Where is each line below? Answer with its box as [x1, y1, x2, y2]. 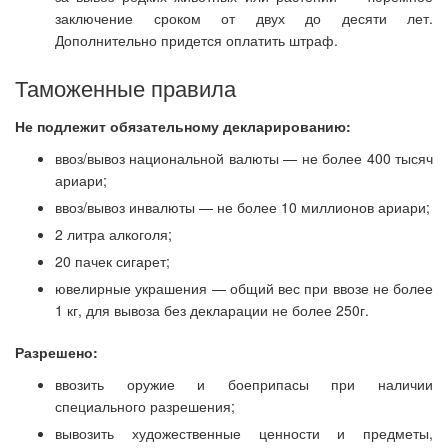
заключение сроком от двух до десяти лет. [55, 8, 433, 28]
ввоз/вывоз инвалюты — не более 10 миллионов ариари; [55, 197, 430, 217]
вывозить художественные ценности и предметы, [55, 423, 433, 443]
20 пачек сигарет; [55, 251, 170, 271]
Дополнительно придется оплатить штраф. [55, 30, 338, 50]
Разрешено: [15, 342, 98, 362]
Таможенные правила [15, 72, 236, 103]
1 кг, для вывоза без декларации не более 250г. [55, 300, 369, 320]
